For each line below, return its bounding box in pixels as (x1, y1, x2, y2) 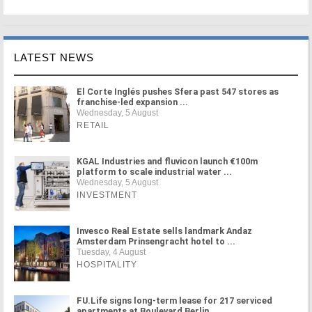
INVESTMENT (77, 189, 137, 200)
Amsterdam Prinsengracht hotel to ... (77, 235, 235, 247)
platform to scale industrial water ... (77, 166, 232, 177)
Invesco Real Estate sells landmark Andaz (77, 225, 252, 236)
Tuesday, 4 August (77, 247, 146, 257)
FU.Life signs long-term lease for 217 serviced (77, 295, 272, 306)
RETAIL (77, 120, 109, 130)
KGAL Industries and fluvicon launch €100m (77, 155, 258, 166)
